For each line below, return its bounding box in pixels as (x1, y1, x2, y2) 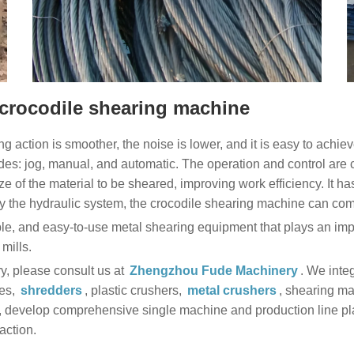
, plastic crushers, (84, 283, 185, 297)
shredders (20, 283, 82, 297)
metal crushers (186, 283, 277, 297)
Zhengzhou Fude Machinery (129, 263, 298, 277)
